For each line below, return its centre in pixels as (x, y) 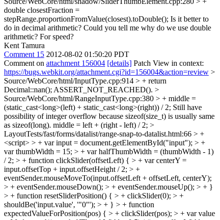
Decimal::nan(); (28, 90)
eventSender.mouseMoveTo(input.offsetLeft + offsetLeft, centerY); (108, 178)
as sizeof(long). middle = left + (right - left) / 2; (77, 125)
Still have (186, 107)
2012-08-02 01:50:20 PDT (88, 54)
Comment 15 (24, 54)
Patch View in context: (168, 63)
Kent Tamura (24, 45)
